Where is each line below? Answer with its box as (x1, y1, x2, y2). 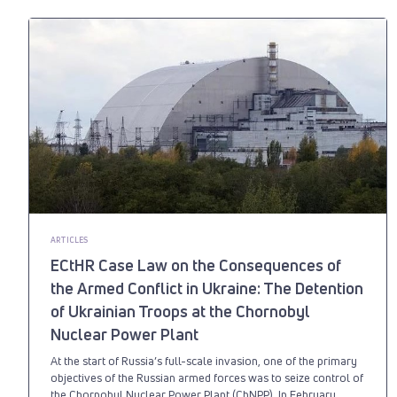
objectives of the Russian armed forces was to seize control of (51, 369, 363, 385)
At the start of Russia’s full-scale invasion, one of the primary (51, 352, 357, 369)
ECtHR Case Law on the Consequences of (51, 253, 341, 276)
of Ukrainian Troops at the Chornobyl (51, 300, 310, 322)
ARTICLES (51, 234, 88, 245)
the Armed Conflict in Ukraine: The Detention (51, 276, 363, 299)
